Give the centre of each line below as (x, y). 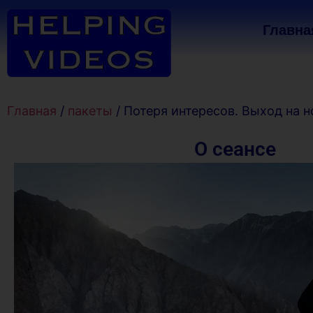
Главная (32, 111)
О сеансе (235, 149)
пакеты (90, 111)
